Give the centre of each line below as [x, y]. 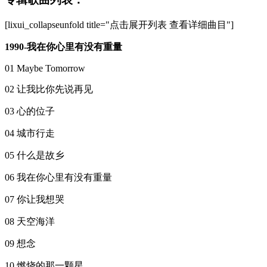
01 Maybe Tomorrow [45, 68]
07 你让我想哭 [35, 199]
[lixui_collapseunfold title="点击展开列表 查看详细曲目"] [119, 24]
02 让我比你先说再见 [49, 89]
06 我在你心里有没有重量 [58, 177]
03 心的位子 [30, 111]
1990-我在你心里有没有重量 [63, 46]
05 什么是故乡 [35, 155]
